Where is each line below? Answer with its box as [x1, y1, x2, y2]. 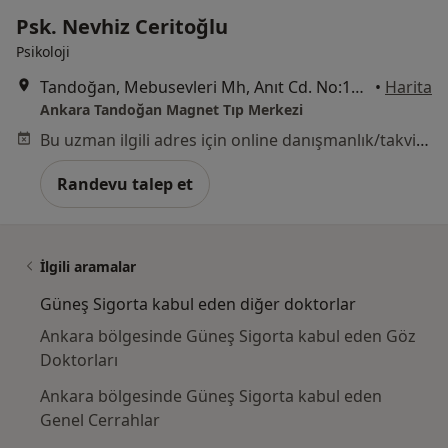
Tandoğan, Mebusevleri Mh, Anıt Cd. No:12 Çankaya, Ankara [351, 75, 364, 98]
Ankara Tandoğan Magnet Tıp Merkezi [40, 99, 303, 119]
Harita [385, 75, 432, 98]
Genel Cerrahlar [40, 408, 160, 431]
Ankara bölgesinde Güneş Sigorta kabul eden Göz [40, 324, 416, 347]
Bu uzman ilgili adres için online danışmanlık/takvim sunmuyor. [416, 128, 429, 151]
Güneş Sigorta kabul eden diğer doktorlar [40, 292, 356, 315]
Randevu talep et [57, 172, 193, 195]
